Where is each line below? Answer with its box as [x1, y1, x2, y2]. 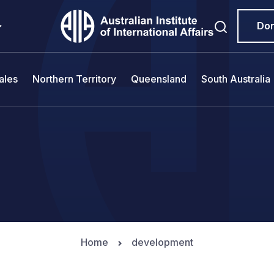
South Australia [201, 73, 270, 85]
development [131, 236, 193, 248]
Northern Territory [32, 73, 116, 85]
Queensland [131, 73, 187, 85]
